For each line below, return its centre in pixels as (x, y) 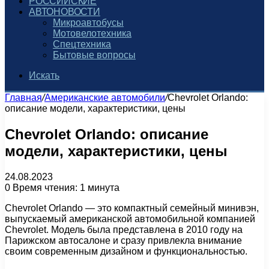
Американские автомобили (105, 98)
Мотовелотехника (92, 33)
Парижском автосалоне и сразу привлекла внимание (123, 240)
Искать (44, 75)
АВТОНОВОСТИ (65, 12)
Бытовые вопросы (94, 55)
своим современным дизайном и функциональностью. (126, 251)
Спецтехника (82, 44)
